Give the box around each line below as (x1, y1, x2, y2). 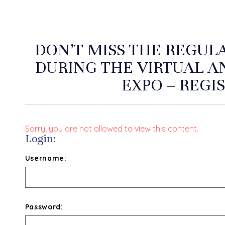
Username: (25, 154, 67, 163)
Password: (25, 202, 63, 211)
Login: (25, 132, 56, 145)
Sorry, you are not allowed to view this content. (25, 124, 198, 134)
